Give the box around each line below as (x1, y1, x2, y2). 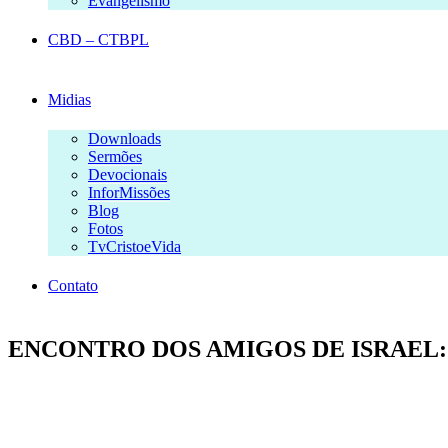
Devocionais (88, 165, 167, 183)
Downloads (88, 129, 161, 147)
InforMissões (88, 183, 170, 201)
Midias (48, 90, 91, 108)
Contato (48, 276, 98, 294)
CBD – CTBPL (48, 30, 149, 48)
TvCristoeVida (88, 237, 181, 255)
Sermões (88, 147, 142, 165)
